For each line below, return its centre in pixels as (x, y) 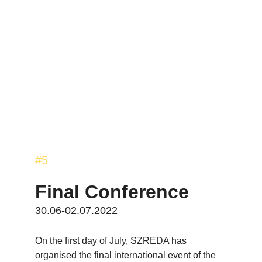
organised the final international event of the (127, 255)
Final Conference (112, 192)
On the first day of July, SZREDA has (112, 241)
